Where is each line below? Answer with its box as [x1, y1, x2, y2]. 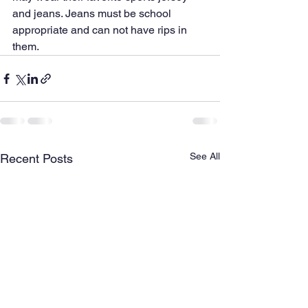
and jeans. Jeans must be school [12, 7, 174, 21]
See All [190, 151, 220, 162]
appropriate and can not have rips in [12, 23, 190, 37]
